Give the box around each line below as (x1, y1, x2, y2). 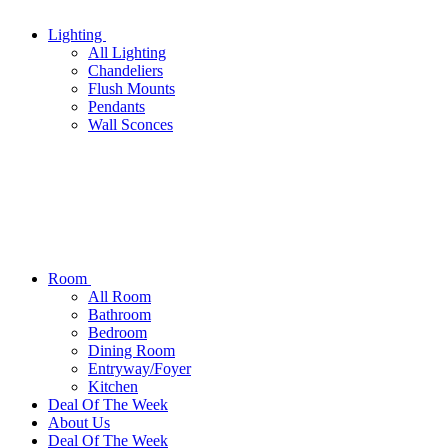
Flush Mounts (88, 80, 175, 97)
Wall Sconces (88, 116, 173, 133)
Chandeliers (88, 62, 163, 79)
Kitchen (88, 378, 138, 395)
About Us (48, 414, 110, 431)
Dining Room (88, 342, 175, 359)
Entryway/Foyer (88, 360, 191, 377)
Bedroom (88, 324, 147, 341)
